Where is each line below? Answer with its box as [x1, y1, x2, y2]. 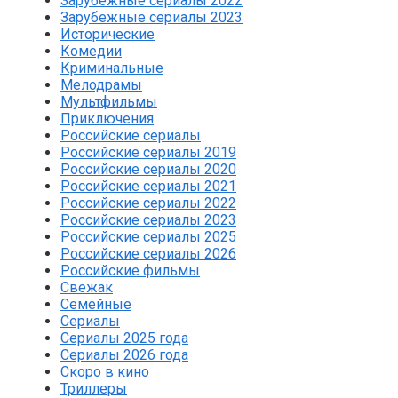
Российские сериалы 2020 [60, 161, 236, 179]
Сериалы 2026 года [60, 346, 188, 364]
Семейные [60, 296, 131, 314]
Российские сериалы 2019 [60, 144, 236, 162]
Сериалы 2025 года [60, 330, 188, 347]
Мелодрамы [60, 76, 142, 94]
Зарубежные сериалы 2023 [60, 9, 243, 27]
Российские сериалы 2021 [60, 178, 236, 195]
